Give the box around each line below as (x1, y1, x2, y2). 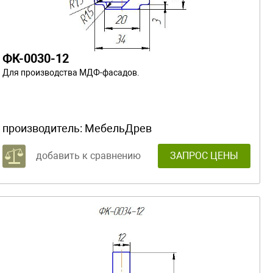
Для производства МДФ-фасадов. (2, 67, 140, 77)
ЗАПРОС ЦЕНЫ (170, 149, 238, 161)
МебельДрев (85, 121, 152, 135)
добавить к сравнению (36, 149, 141, 161)
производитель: (2, 121, 85, 135)
